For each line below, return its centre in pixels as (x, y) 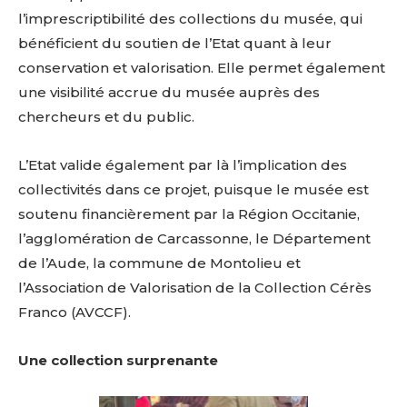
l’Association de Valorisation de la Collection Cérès (195, 287)
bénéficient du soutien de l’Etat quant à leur (175, 43)
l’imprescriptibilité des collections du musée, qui (190, 18)
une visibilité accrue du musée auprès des (169, 92)
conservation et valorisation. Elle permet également (202, 67)
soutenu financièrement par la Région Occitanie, (189, 213)
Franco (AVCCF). (74, 312)
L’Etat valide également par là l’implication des (183, 164)
